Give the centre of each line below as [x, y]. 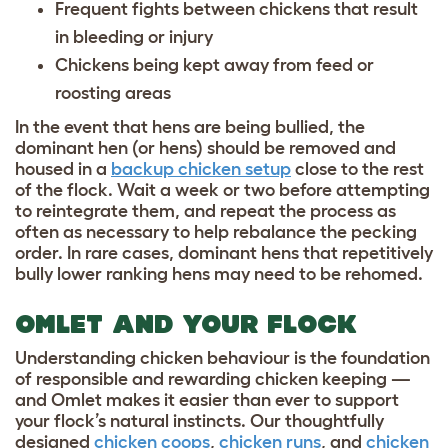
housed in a [63, 168]
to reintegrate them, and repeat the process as [205, 210]
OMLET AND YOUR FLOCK [190, 323]
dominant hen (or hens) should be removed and [205, 147]
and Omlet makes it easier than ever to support [207, 399]
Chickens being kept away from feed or [214, 64]
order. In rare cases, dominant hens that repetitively [224, 252]
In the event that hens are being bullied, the [190, 126]
